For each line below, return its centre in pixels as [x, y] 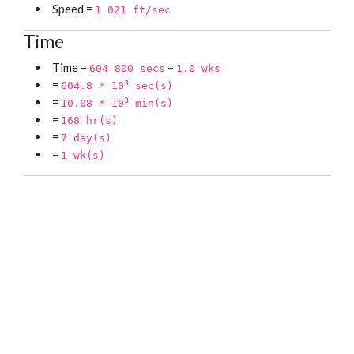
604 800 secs [127, 69]
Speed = [73, 9]
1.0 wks [198, 69]
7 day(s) [86, 138]
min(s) [151, 104]
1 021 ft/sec [133, 10]
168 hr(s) [89, 121]
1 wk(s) [83, 156]
